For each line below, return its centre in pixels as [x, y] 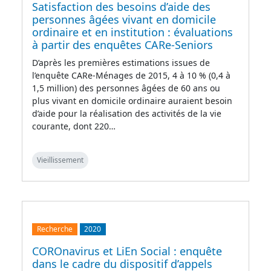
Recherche [54, 229]
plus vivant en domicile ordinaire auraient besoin [132, 100]
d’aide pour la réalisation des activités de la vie [127, 113]
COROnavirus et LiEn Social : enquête [127, 251]
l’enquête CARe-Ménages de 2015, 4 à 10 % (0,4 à [131, 75]
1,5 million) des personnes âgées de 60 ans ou [126, 88]
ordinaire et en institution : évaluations [132, 32]
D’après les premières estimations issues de [121, 62]
